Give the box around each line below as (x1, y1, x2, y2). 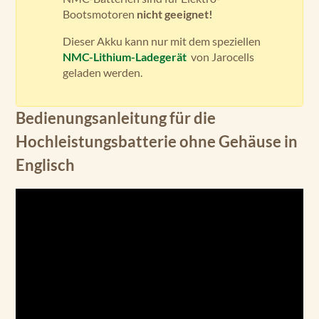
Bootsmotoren (63, 7, 137, 21)
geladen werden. (63, 66, 142, 79)
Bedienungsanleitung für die (16, 109, 216, 127)
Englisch (16, 156, 75, 174)
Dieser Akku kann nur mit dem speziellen (63, 34, 261, 48)
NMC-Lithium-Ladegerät (63, 50, 189, 63)
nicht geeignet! (137, 7, 213, 21)
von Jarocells (189, 50, 254, 63)
